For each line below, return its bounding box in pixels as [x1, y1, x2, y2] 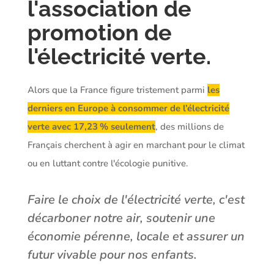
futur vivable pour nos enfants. [27, 246, 197, 263]
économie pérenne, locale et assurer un [27, 228, 245, 245]
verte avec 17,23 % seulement [27, 120, 155, 133]
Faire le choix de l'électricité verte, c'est [27, 191, 245, 208]
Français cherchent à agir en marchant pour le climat [27, 138, 245, 151]
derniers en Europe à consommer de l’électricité [27, 102, 229, 114]
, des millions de [155, 120, 224, 133]
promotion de [27, 19, 172, 45]
